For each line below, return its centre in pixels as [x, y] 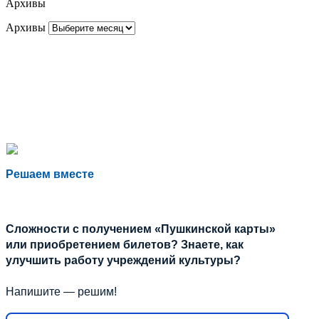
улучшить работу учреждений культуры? [123, 260]
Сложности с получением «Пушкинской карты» [141, 229]
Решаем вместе [50, 174]
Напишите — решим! [61, 291]
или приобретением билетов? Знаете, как [125, 244]
